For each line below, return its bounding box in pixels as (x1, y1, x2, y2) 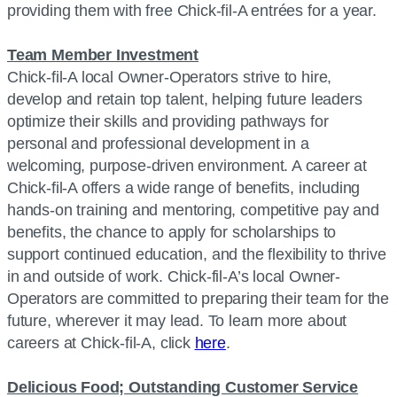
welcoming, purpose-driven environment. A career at (7, 157, 368, 175)
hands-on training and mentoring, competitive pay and (7, 201, 379, 219)
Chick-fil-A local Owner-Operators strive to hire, (7, 68, 332, 86)
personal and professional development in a (7, 135, 309, 152)
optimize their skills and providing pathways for (7, 113, 329, 130)
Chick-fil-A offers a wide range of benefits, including (7, 179, 361, 197)
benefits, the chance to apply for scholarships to (7, 223, 337, 241)
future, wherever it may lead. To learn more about (7, 312, 347, 330)
